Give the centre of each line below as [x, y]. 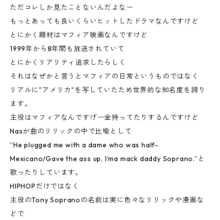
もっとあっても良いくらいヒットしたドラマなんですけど [104, 21]
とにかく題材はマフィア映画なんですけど [79, 35]
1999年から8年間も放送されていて [67, 49]
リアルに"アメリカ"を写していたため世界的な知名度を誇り [108, 90]
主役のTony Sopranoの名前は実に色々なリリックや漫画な [107, 200]
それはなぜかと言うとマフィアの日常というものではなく [104, 76]
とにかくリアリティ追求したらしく [68, 62]
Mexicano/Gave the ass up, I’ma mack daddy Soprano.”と [108, 159]
